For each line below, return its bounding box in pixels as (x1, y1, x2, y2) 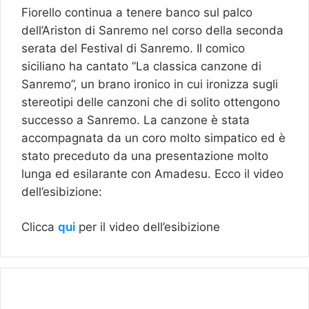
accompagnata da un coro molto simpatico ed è (21, 130, 286, 145)
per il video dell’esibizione (75, 219, 220, 234)
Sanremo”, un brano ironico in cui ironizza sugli (21, 77, 278, 91)
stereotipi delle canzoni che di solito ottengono (21, 94, 280, 109)
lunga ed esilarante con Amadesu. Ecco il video (21, 166, 283, 181)
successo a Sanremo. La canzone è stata (21, 112, 250, 127)
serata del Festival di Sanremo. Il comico (21, 41, 245, 55)
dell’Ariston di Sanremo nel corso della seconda (21, 23, 283, 37)
